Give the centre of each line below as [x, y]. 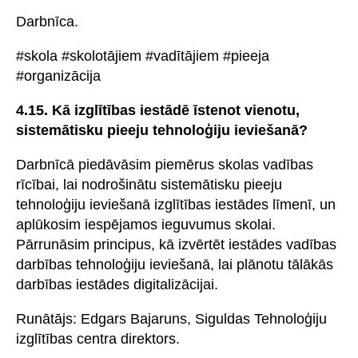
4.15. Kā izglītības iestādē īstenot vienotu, [158, 110]
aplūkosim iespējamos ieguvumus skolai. [146, 224]
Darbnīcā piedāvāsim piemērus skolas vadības [165, 164]
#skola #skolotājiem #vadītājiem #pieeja [143, 56]
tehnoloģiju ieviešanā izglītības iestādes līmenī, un [176, 204]
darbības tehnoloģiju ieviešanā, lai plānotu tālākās [175, 264]
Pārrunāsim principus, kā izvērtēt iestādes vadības [176, 244]
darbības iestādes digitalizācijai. [117, 284]
